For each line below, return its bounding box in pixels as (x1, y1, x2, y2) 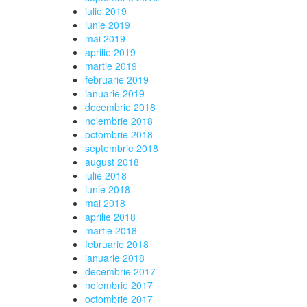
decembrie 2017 (84, 265, 156, 278)
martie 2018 (84, 223, 137, 237)
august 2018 (84, 155, 139, 169)
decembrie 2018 (84, 100, 156, 114)
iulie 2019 (84, 4, 127, 18)
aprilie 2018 (84, 210, 136, 223)
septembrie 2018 (84, 141, 158, 155)
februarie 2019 (84, 73, 149, 86)
